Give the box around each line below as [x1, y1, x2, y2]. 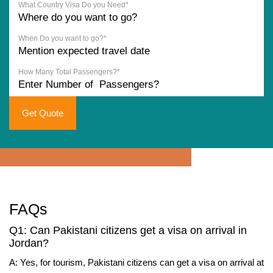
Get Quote [22, 107, 63, 118]
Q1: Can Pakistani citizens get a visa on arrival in [9, 224, 247, 236]
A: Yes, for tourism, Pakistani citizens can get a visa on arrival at [9, 257, 264, 268]
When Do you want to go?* [18, 34, 107, 43]
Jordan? [9, 236, 49, 249]
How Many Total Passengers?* [18, 67, 120, 76]
